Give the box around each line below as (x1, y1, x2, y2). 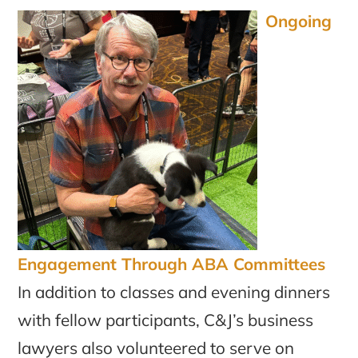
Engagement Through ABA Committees (18, 253, 326, 275)
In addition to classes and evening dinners (18, 281, 331, 303)
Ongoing (265, 10, 332, 32)
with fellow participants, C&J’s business (18, 309, 314, 331)
